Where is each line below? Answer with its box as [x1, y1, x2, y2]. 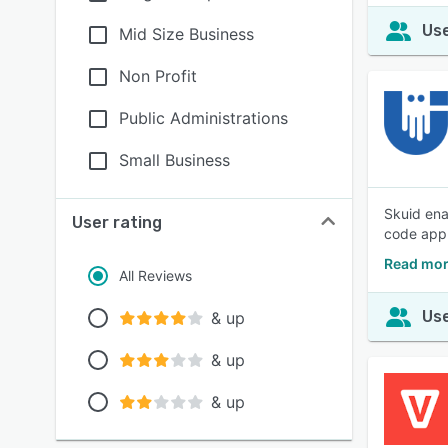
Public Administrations [119, 108, 288, 128]
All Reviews [119, 267, 192, 284]
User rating [72, 213, 162, 232]
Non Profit [119, 66, 197, 86]
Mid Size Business [119, 24, 254, 44]
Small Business [119, 150, 230, 170]
